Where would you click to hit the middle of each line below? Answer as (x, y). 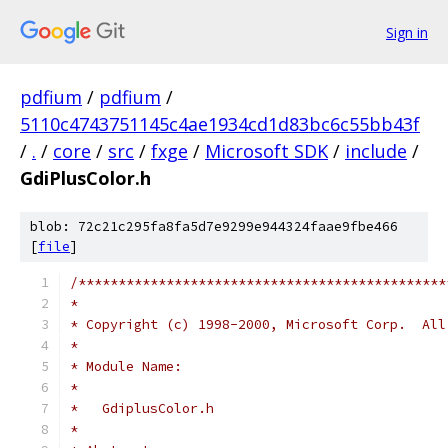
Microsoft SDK (266, 151)
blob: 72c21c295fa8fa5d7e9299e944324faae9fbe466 (214, 226)
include (376, 151)
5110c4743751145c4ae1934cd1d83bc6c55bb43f (220, 124)
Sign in (407, 32)
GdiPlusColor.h (85, 178)
